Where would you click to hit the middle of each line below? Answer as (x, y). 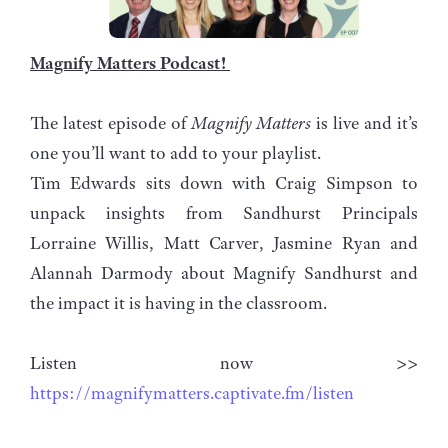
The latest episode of (110, 122)
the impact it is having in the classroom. (178, 302)
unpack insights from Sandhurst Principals (224, 212)
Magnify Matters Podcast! (130, 62)
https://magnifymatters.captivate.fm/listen (192, 392)
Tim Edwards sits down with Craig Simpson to (224, 182)
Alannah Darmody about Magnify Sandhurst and (224, 272)
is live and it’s (365, 122)
